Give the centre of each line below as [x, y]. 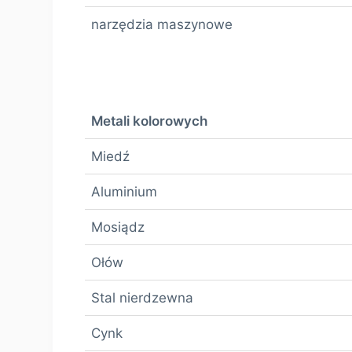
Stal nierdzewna [142, 297]
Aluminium [124, 191]
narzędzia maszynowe [162, 24]
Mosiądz [118, 227]
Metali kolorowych [149, 121]
